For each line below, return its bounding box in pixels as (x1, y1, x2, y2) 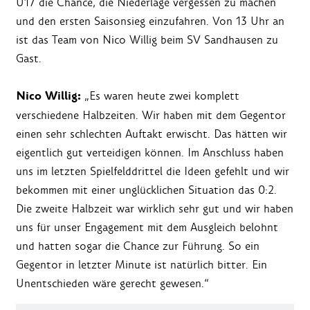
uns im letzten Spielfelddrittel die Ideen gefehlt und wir (16, 164, 289, 179)
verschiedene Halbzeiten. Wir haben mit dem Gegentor (16, 108, 286, 123)
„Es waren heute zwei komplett (84, 89, 239, 104)
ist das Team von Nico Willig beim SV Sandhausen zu (16, 33, 278, 48)
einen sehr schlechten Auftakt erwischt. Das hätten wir (16, 127, 287, 142)
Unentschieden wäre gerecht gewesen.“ (16, 276, 209, 291)
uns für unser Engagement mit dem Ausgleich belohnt (16, 220, 278, 235)
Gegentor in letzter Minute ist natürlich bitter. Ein (16, 257, 267, 273)
